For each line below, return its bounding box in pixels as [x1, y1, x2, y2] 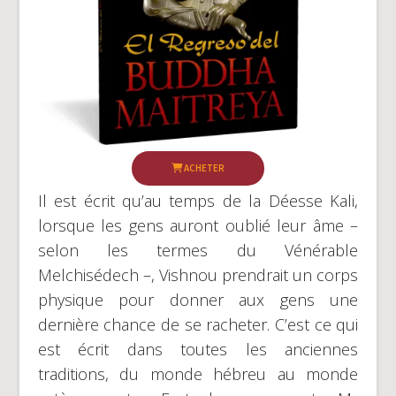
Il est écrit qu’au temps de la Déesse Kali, [37, 189, 359, 211]
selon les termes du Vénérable [37, 239, 359, 261]
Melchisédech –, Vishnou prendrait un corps [37, 263, 359, 286]
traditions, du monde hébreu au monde [37, 362, 359, 385]
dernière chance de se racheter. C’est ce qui [37, 313, 359, 335]
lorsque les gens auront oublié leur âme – [37, 214, 359, 236]
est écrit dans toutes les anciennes [37, 338, 359, 360]
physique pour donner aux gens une [37, 288, 359, 310]
